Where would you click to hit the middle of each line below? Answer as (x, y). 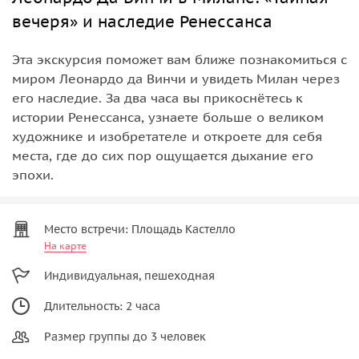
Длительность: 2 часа (102, 306)
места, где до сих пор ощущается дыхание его (163, 155)
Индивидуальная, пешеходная (129, 275)
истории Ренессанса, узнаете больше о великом (168, 117)
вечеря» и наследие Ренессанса (142, 21)
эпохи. (33, 174)
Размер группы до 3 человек (125, 336)
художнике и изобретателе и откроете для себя (167, 136)
